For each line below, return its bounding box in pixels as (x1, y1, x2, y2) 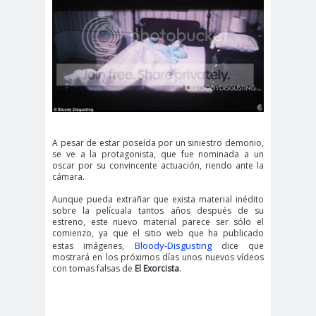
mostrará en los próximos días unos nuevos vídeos (52, 251, 264, 264)
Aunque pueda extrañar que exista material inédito (52, 193, 264, 206)
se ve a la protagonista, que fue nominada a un (52, 148, 264, 161)
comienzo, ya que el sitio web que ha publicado (52, 227, 264, 240)
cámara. (52, 171, 85, 183)
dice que (211, 240, 264, 253)
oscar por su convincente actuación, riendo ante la (52, 159, 264, 172)
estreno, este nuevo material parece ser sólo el (52, 216, 264, 229)
